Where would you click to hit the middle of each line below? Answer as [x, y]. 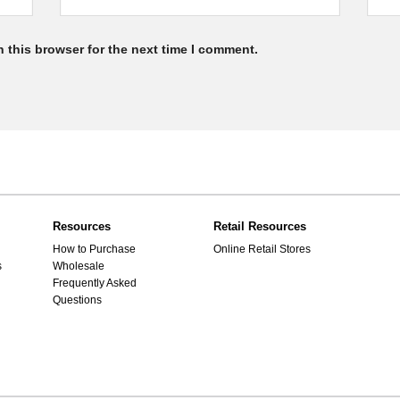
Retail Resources [260, 226]
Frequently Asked [95, 283]
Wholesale [79, 267]
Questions [77, 300]
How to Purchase [94, 250]
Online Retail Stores [262, 250]
